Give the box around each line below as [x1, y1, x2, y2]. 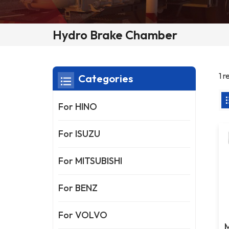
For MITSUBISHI [58, 154, 123, 167]
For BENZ [58, 181, 98, 194]
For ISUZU [58, 127, 101, 140]
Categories [78, 71, 133, 85]
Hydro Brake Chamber [53, 27, 178, 42]
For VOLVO [58, 209, 108, 221]
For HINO [58, 100, 98, 112]
